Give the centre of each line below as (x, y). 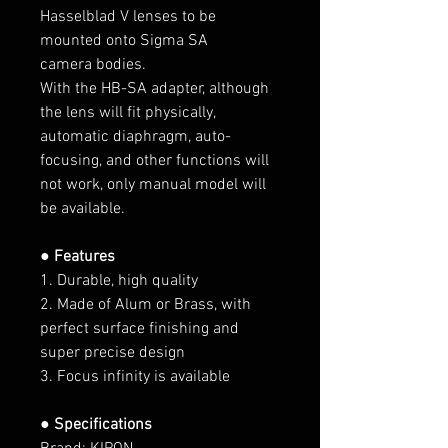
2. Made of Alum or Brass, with (145, 304)
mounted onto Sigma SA (124, 40)
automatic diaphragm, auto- (135, 136)
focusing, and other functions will (154, 160)
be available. (82, 208)
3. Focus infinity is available (135, 376)
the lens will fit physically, (127, 112)
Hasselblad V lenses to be (128, 16)
